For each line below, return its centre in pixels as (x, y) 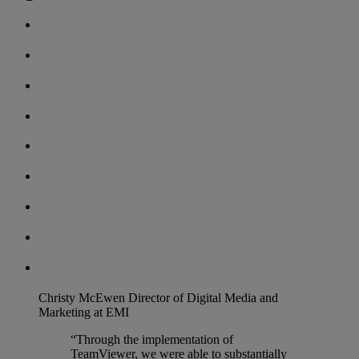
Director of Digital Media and (203, 297)
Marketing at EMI (84, 312)
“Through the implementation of (152, 339)
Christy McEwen (82, 297)
